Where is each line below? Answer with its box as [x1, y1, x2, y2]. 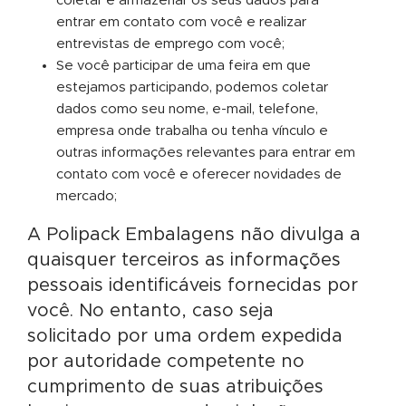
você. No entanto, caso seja [27, 302, 274, 320]
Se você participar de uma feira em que [56, 59, 311, 72]
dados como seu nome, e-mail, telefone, [56, 102, 318, 116]
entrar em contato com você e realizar [56, 15, 306, 29]
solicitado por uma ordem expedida [27, 327, 343, 345]
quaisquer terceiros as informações [27, 251, 341, 269]
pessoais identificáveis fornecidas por [27, 276, 358, 295]
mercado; [56, 189, 117, 203]
